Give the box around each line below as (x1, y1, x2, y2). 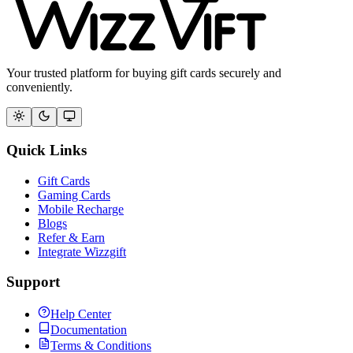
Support (6, 273, 60, 291)
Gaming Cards (38, 188, 110, 202)
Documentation (50, 322, 127, 336)
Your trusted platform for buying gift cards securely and (6, 66, 281, 80)
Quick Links (6, 141, 87, 158)
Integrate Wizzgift (38, 244, 126, 258)
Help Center (50, 307, 111, 321)
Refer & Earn (38, 230, 105, 244)
